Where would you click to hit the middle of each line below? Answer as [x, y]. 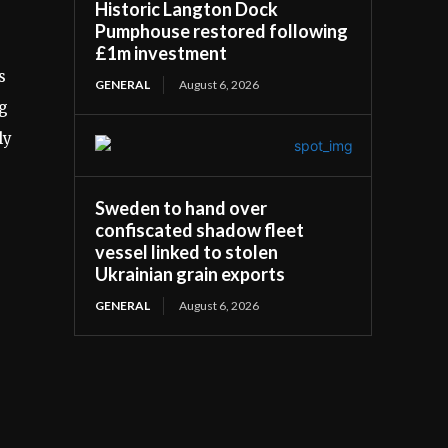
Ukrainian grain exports [190, 273]
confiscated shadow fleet [200, 229]
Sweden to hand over [181, 207]
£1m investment [161, 52]
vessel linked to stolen [187, 251]
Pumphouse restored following [222, 30]
